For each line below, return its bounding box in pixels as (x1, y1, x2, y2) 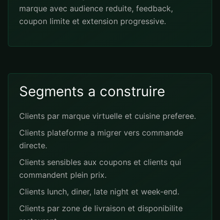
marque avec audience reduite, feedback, (19, 3, 173, 13)
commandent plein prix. (19, 170, 107, 180)
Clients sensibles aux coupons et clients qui (19, 157, 181, 167)
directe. (19, 140, 47, 150)
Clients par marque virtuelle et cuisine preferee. (19, 111, 196, 121)
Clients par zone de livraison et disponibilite (19, 203, 183, 213)
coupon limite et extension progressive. (19, 16, 166, 26)
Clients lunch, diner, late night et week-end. (19, 187, 179, 196)
